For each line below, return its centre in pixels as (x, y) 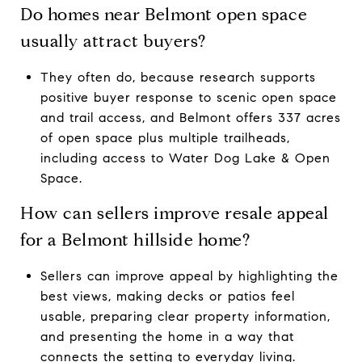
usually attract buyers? (113, 41)
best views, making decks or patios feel (167, 296)
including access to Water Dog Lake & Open (185, 158)
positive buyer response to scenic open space (188, 97)
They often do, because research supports (178, 77)
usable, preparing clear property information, (185, 316)
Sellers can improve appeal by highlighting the (189, 276)
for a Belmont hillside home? (135, 240)
